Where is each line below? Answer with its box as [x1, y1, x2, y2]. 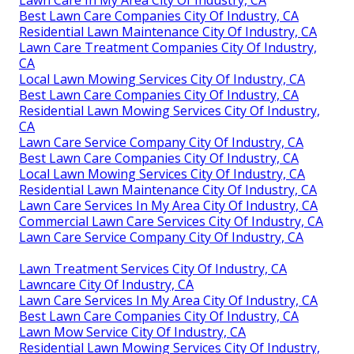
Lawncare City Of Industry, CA [19, 276, 194, 294]
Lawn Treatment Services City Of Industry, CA [19, 260, 287, 278]
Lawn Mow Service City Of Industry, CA [19, 323, 246, 341]
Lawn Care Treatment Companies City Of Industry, [19, 39, 317, 57]
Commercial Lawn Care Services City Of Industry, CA [19, 213, 323, 231]
